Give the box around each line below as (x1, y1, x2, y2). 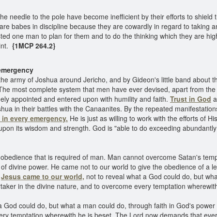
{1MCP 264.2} (8, 41, 55, 50)
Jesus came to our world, (1, 171, 84, 181)
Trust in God (170, 94, 211, 104)
